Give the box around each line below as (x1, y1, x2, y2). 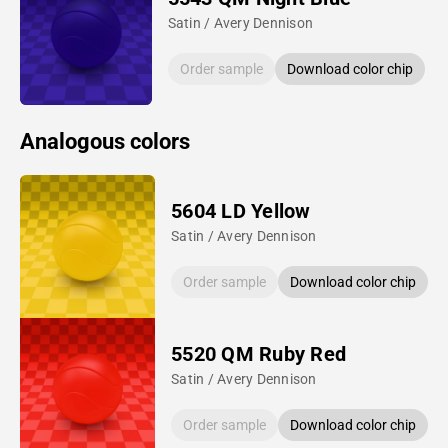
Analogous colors (20, 128, 190, 154)
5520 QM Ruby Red (171, 341, 346, 366)
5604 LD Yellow (171, 198, 311, 223)
